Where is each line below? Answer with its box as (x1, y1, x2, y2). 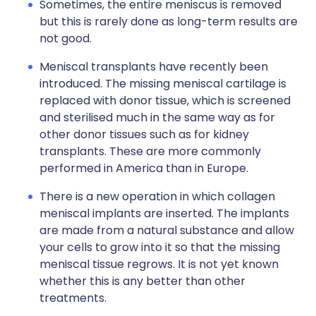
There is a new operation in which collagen (39, 188, 275, 205)
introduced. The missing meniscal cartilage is (39, 75, 286, 92)
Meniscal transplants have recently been (39, 59, 268, 75)
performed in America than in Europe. (39, 160, 248, 176)
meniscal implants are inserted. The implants (39, 205, 289, 221)
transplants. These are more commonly (39, 143, 261, 159)
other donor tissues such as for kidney (39, 126, 249, 142)
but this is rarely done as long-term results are (39, 13, 298, 30)
